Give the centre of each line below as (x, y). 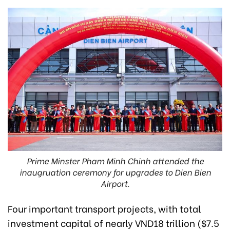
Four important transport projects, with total (104, 208)
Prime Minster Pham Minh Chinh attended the (115, 160)
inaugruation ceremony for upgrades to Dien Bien (115, 171)
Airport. (115, 183)
